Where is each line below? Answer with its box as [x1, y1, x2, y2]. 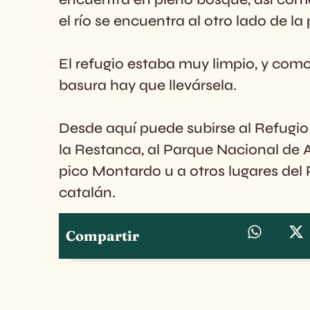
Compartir [66, 227, 139, 245]
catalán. [59, 183, 116, 201]
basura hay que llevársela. [59, 76, 237, 94]
